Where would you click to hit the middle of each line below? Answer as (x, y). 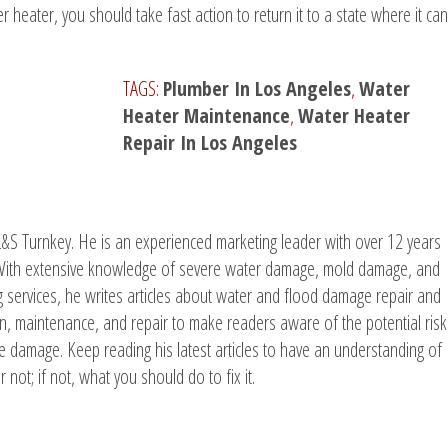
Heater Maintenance (207, 116)
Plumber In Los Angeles (257, 89)
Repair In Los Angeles (210, 143)
